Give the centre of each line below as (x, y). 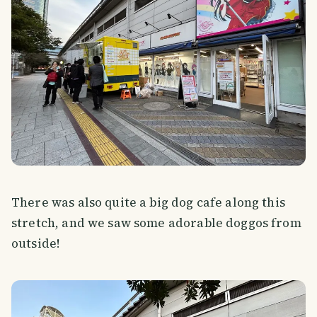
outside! (36, 243)
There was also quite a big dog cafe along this (148, 202)
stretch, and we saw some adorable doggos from (156, 223)
